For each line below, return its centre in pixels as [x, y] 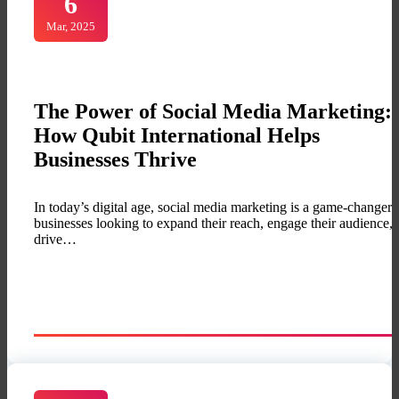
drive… [55, 240]
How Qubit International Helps [177, 136]
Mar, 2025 [71, 27]
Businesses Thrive [115, 160]
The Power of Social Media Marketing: [213, 112]
